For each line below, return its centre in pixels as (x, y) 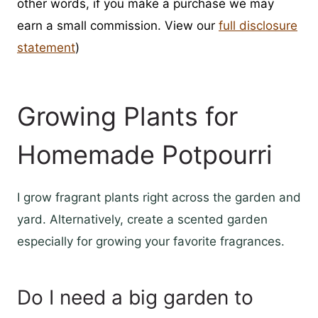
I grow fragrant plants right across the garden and (159, 198)
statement (46, 48)
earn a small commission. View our (118, 26)
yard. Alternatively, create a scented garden (142, 220)
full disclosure (258, 26)
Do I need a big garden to (135, 298)
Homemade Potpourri (145, 155)
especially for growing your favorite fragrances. (151, 242)
